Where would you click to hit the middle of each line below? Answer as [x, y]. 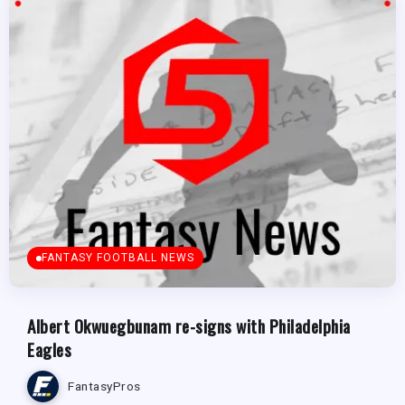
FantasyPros [104, 386]
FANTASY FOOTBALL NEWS [118, 257]
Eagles [49, 349]
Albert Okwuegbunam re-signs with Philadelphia [189, 325]
